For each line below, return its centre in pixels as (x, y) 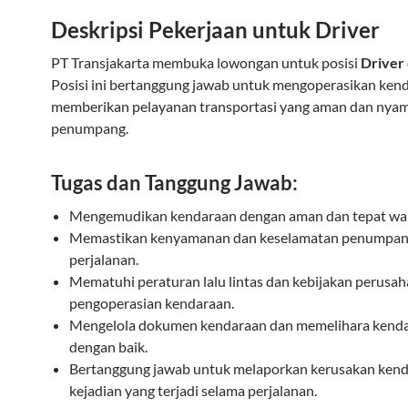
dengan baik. (108, 347)
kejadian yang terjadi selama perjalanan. (193, 390)
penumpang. (90, 128)
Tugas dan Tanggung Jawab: (174, 183)
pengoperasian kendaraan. (152, 303)
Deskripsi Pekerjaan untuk (183, 30)
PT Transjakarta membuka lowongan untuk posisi (206, 62)
